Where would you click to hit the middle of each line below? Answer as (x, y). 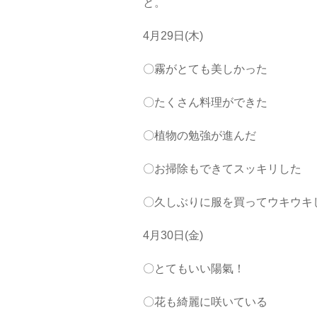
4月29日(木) (173, 36)
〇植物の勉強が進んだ (200, 136)
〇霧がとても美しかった (205, 69)
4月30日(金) (173, 235)
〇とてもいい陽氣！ (194, 269)
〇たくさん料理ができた (205, 102)
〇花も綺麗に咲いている (205, 302)
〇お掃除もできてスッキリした (222, 169)
